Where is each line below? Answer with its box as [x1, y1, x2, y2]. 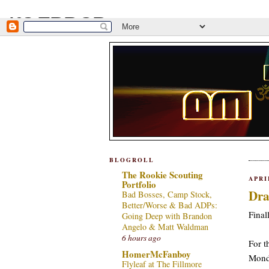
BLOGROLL [109, 156, 154, 164]
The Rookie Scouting [122, 168, 203, 181]
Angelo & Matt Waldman [122, 220, 208, 232]
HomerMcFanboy [122, 247, 191, 261]
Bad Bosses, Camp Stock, [122, 188, 212, 200]
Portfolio [122, 177, 156, 191]
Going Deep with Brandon [122, 210, 212, 222]
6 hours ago [122, 232, 161, 243]
